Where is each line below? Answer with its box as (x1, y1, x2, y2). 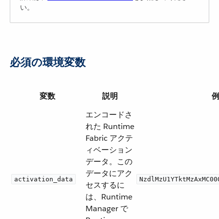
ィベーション (86, 145, 132, 155)
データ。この (86, 156, 132, 167)
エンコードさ (86, 109, 132, 120)
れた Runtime (86, 121, 134, 131)
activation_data (14, 175, 73, 183)
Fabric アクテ (86, 133, 133, 143)
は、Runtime (86, 192, 132, 202)
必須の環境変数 (10, 55, 86, 69)
